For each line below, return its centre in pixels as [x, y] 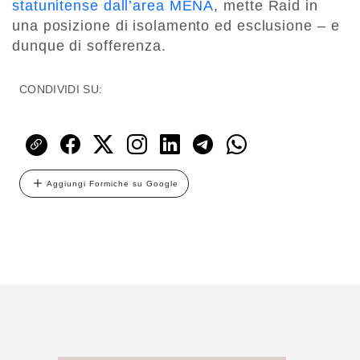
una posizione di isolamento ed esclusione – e [176, 25]
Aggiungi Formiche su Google [112, 183]
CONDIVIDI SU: [61, 89]
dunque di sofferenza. [89, 45]
